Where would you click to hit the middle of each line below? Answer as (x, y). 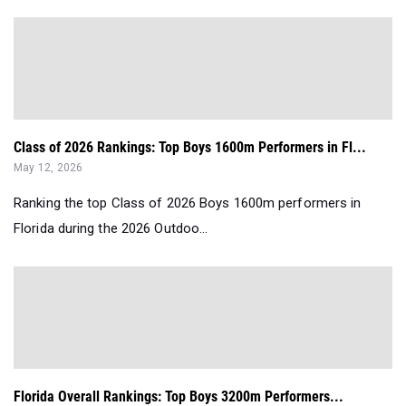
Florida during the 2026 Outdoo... (111, 229)
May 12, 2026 (48, 168)
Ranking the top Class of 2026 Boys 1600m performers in (188, 203)
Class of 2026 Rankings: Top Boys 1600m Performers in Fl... (190, 148)
